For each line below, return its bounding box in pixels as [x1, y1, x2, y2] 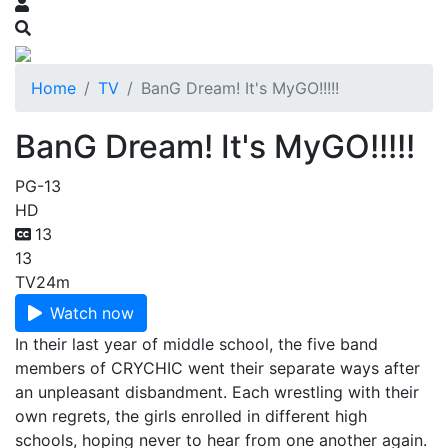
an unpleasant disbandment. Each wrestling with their [15, 382, 419, 402]
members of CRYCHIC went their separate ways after [15, 358, 420, 378]
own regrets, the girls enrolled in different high [15, 406, 367, 426]
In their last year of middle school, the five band [15, 334, 378, 354]
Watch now [50, 303, 134, 323]
